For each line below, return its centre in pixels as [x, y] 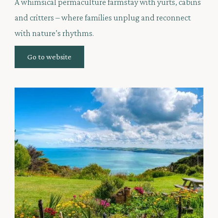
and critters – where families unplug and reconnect [103, 18]
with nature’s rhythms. [54, 33]
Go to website [49, 57]
